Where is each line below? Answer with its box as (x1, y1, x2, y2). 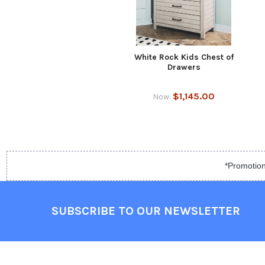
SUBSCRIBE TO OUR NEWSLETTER (51, 204, 240, 218)
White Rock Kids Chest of (134, 51, 234, 62)
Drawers (167, 62, 201, 72)
